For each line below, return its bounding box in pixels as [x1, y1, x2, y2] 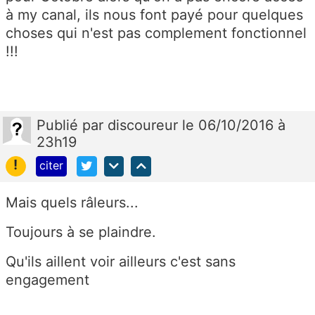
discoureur [108, 117, 182, 134]
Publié [37, 117, 82, 134]
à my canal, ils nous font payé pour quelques [6, 6, 303, 24]
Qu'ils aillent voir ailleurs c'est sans [6, 252, 236, 270]
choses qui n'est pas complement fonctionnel [6, 25, 307, 42]
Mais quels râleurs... [6, 193, 143, 211]
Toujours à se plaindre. [6, 223, 156, 240]
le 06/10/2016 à [182, 117, 285, 134]
